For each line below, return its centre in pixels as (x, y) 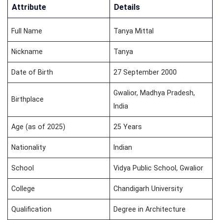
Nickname (27, 51)
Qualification (32, 209)
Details (127, 7)
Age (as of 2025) (39, 126)
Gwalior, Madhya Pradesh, (154, 93)
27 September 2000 (145, 72)
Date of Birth (32, 72)
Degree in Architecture (150, 209)
